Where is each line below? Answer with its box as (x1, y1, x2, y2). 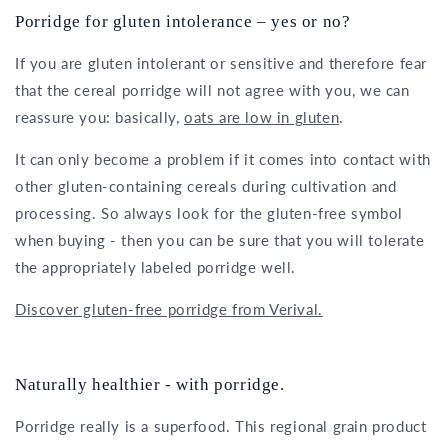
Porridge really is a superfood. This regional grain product (15, 417, 427, 436)
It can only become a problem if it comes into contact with (15, 150, 431, 169)
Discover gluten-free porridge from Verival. (15, 300, 323, 319)
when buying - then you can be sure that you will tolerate (15, 231, 425, 250)
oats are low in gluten (184, 108, 340, 127)
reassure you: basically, (15, 108, 185, 127)
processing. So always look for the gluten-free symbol (15, 204, 403, 223)
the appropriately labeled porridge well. (15, 258, 297, 277)
